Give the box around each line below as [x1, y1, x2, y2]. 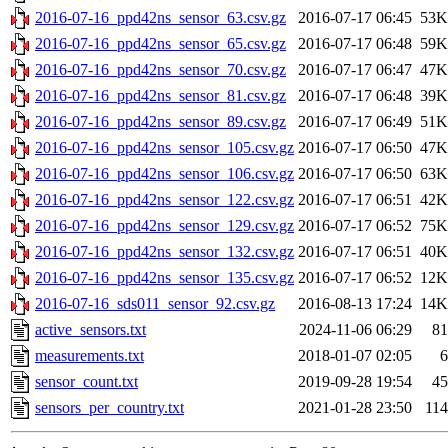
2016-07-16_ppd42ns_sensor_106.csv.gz [35, 165, 294, 183]
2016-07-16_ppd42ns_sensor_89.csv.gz [35, 113, 286, 131]
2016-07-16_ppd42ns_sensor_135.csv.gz [35, 269, 294, 287]
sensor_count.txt [35, 373, 138, 391]
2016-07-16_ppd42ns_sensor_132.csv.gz [35, 243, 294, 261]
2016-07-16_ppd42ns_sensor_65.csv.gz [35, 35, 286, 53]
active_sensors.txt [35, 321, 146, 339]
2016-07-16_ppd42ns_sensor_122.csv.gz [35, 191, 294, 209]
